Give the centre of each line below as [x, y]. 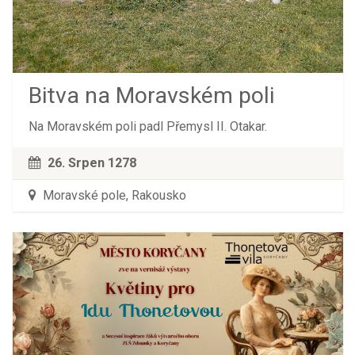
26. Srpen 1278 [92, 162]
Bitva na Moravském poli [151, 95]
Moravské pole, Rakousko [113, 195]
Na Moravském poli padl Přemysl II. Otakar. [147, 126]
